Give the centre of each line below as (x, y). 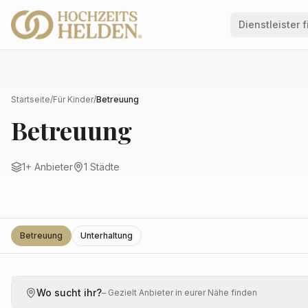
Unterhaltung (107, 235)
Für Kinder (73, 99)
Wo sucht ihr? (69, 293)
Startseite (31, 99)
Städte (103, 167)
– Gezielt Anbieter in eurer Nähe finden (179, 293)
